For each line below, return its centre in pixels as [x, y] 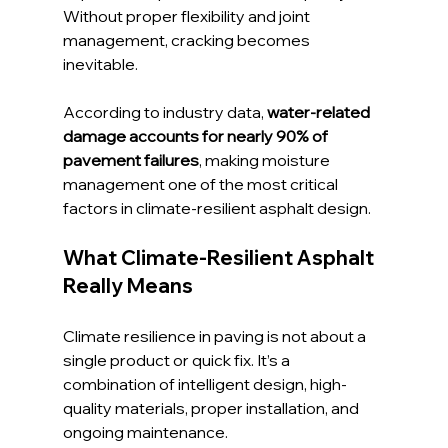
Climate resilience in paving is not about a [215, 336]
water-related [319, 112]
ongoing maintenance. [145, 432]
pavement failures [130, 160]
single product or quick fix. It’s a [177, 360]
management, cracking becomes [187, 40]
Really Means [127, 286]
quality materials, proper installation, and [212, 408]
